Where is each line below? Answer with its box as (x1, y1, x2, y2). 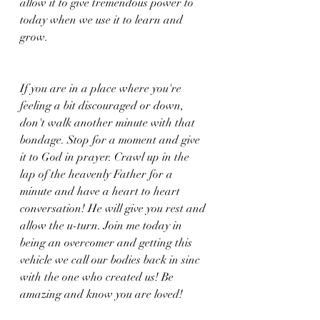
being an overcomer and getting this (20, 236, 195, 250)
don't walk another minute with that (20, 116, 198, 130)
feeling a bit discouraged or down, (20, 99, 186, 113)
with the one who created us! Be (20, 270, 176, 284)
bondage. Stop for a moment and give (20, 133, 203, 147)
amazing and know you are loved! (20, 287, 183, 301)
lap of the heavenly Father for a (20, 167, 176, 181)
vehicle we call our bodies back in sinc (20, 253, 203, 267)
